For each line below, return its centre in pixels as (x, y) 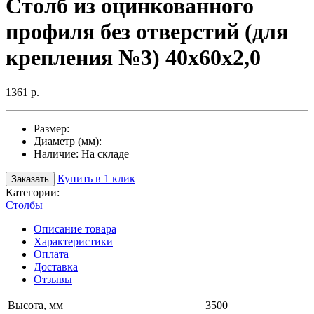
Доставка (56, 266)
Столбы (24, 205)
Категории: (33, 192)
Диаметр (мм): (68, 141)
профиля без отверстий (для (147, 32)
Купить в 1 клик (96, 178)
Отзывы (53, 279)
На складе (105, 153)
